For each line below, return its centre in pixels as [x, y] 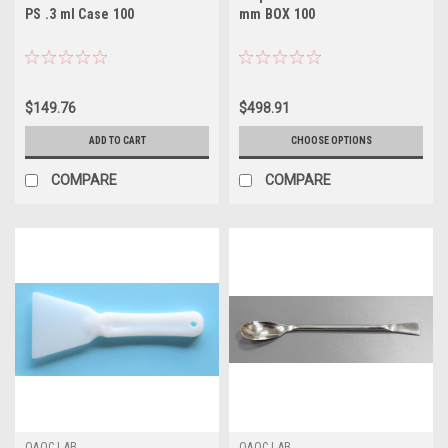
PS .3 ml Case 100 [80, 13]
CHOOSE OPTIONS [331, 140]
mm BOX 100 [277, 13]
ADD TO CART [117, 140]
